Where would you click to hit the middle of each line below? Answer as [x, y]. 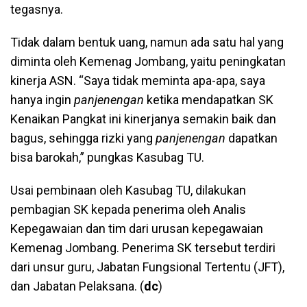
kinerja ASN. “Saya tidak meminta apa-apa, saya [138, 80]
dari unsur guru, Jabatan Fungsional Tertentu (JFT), [147, 267]
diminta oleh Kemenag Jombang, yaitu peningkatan [148, 61]
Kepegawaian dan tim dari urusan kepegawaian [137, 228]
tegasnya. [37, 9]
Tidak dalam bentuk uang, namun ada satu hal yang [147, 42]
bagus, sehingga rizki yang [83, 138]
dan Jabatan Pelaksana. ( [77, 286]
